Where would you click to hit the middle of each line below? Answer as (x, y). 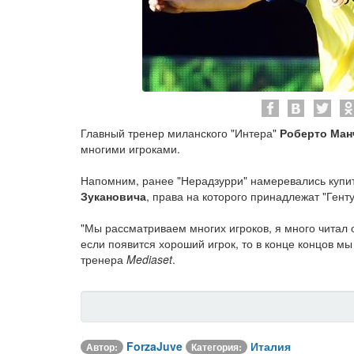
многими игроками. (130, 149)
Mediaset (149, 259)
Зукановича (113, 196)
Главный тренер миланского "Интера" (180, 133)
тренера (104, 259)
